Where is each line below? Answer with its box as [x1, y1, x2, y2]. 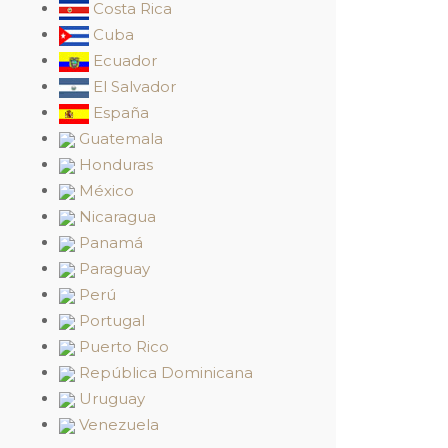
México [75, 181, 135, 200]
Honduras [75, 155, 154, 174]
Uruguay [75, 389, 146, 408]
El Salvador [89, 77, 177, 96]
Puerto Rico [75, 337, 170, 356]
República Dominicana [75, 363, 254, 382]
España [89, 103, 150, 122]
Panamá [75, 233, 144, 252]
